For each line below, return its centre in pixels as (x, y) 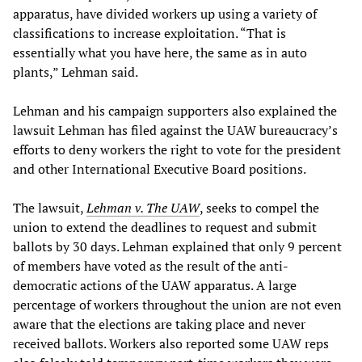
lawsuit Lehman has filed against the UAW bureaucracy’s (175, 130)
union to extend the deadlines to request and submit (165, 227)
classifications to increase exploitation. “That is (149, 33)
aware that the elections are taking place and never (159, 324)
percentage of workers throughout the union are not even (177, 304)
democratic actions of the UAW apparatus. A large (155, 285)
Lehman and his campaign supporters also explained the (175, 110)
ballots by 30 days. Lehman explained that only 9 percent (177, 246)
